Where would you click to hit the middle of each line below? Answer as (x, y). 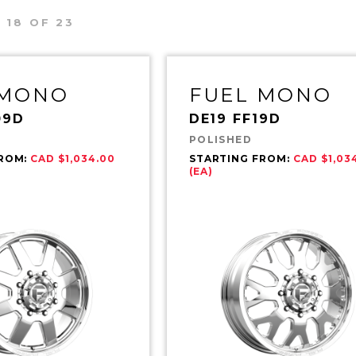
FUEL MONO (260, 95)
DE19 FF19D (235, 118)
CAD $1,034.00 (73, 158)
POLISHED (221, 139)
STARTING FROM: (241, 158)
